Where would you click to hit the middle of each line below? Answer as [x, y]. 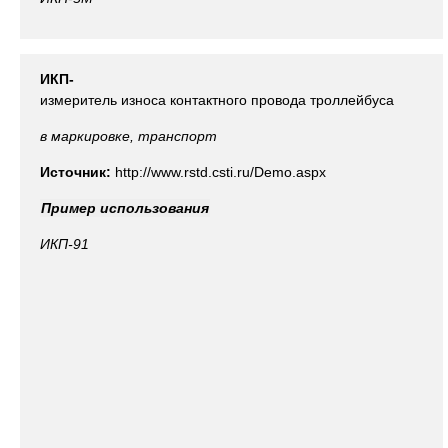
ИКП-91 [64, 244]
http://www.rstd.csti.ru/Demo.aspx [220, 172]
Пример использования [125, 208]
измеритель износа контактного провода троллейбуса [217, 100]
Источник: [77, 172]
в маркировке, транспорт [128, 136]
